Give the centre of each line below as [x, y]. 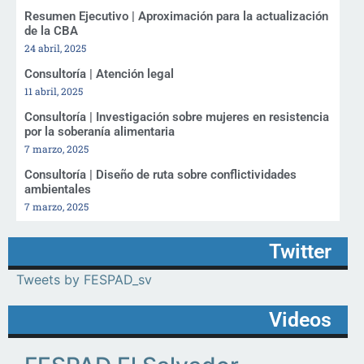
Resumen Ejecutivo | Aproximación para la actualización [176, 16]
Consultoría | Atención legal [99, 74]
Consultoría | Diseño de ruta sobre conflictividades [160, 174]
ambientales [58, 189]
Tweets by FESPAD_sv [84, 279]
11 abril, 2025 [54, 91]
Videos [300, 319]
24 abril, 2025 [55, 48]
